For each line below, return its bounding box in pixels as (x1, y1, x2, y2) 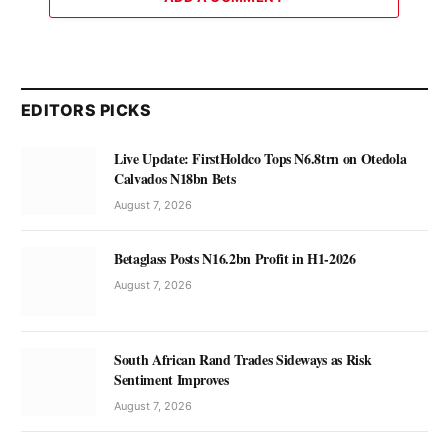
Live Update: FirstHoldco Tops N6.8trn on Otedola (114, 148, 407, 170)
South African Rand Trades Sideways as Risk (114, 348, 372, 370)
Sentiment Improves (114, 368, 229, 390)
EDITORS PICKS (21, 100, 152, 121)
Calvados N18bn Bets (114, 168, 236, 190)
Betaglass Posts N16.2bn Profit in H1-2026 (114, 248, 356, 270)
